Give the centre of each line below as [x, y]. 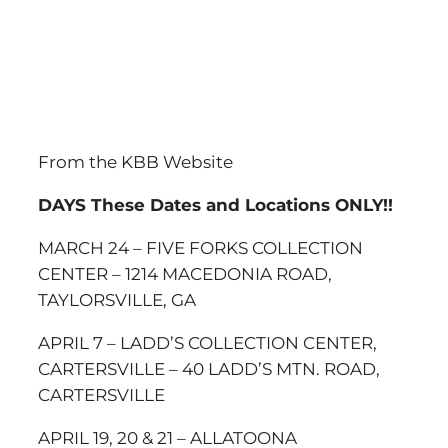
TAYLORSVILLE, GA [117, 300]
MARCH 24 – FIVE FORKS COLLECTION [200, 248]
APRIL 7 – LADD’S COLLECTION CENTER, [207, 343]
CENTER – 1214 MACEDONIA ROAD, [185, 274]
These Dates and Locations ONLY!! [242, 205]
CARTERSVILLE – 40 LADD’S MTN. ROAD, [209, 369]
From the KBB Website [135, 162]
